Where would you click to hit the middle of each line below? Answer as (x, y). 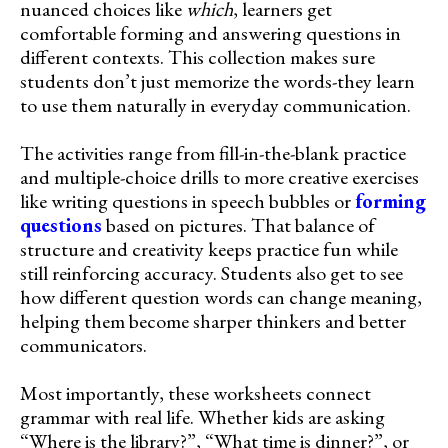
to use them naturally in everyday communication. (215, 104)
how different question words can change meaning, (221, 296)
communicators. (83, 344)
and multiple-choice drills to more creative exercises (219, 176)
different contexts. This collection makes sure (197, 56)
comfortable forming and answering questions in (210, 32)
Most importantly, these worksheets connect (195, 392)
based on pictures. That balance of (238, 224)
